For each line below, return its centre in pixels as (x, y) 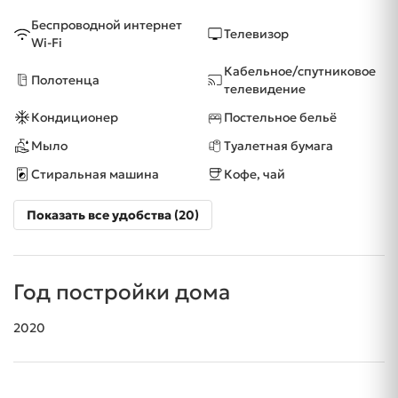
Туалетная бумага (279, 146)
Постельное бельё (280, 118)
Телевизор (256, 34)
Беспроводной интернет (107, 25)
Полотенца (65, 80)
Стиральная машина (95, 175)
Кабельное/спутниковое (300, 72)
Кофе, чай (255, 175)
